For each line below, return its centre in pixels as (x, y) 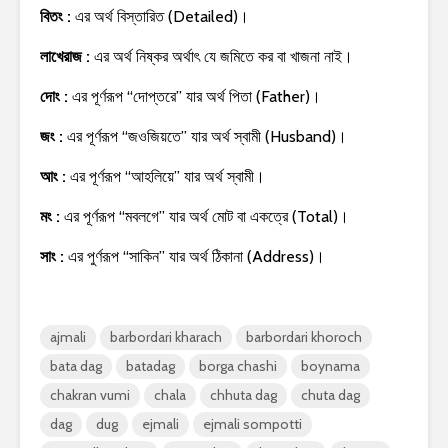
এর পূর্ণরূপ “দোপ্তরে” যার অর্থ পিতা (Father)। (196, 96)
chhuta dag (243, 394)
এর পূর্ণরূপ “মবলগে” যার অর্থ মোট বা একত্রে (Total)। (204, 216)
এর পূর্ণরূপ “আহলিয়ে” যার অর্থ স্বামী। (167, 176)
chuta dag (330, 394)
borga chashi (238, 365)
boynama (330, 365)
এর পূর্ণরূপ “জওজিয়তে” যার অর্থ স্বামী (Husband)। (207, 136)
